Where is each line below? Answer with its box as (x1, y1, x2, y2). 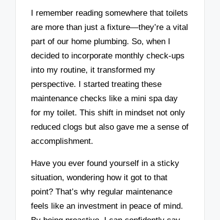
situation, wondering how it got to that (31, 172, 168, 182)
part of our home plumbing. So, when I (31, 36, 171, 46)
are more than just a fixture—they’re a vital (31, 22, 189, 32)
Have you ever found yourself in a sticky (31, 158, 180, 168)
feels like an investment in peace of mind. (31, 201, 184, 211)
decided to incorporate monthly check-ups (31, 51, 185, 60)
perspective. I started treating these (31, 79, 162, 89)
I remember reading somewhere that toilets (31, 8, 189, 18)
